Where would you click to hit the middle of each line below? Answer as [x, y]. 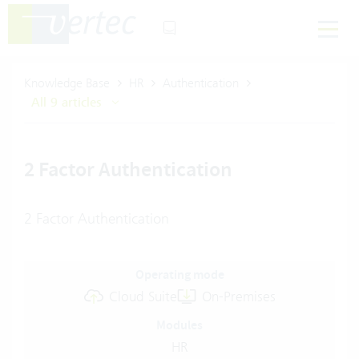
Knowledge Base [67, 83]
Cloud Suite [143, 296]
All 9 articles [67, 103]
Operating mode [179, 274]
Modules [179, 325]
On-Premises [238, 296]
